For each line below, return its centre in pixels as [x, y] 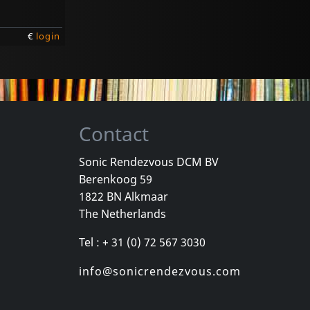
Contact [113, 134]
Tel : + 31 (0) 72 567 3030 [142, 242]
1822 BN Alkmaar [123, 196]
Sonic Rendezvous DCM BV [148, 162]
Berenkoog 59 [115, 179]
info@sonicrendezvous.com [159, 271]
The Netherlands [122, 213]
